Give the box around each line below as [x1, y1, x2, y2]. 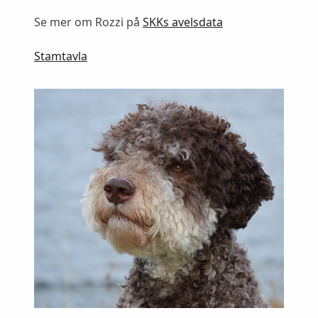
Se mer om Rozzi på [34, 14, 143, 31]
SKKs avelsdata [143, 14, 223, 31]
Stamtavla [34, 48, 87, 65]
